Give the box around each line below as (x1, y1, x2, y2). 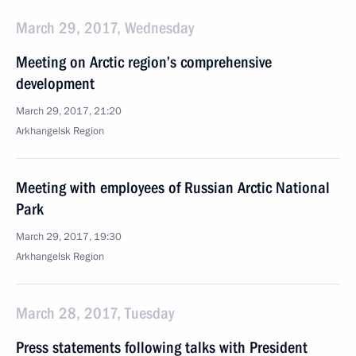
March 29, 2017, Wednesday (16, 18, 194, 37)
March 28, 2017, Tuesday (16, 304, 174, 323)
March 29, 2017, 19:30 (16, 230, 122, 244)
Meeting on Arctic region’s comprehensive (16, 52, 272, 72)
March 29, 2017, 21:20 (16, 104, 122, 118)
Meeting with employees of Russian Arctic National (16, 178, 330, 197)
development (16, 74, 95, 93)
